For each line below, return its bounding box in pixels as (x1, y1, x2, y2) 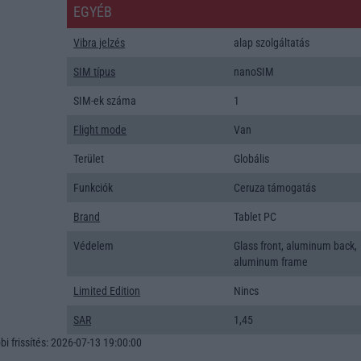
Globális (234, 152, 270, 166)
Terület (73, 152, 105, 166)
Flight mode (73, 123, 127, 137)
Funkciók (73, 181, 114, 195)
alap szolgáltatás (234, 36, 310, 50)
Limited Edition (73, 284, 141, 298)
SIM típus (73, 65, 116, 79)
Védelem (73, 239, 114, 253)
